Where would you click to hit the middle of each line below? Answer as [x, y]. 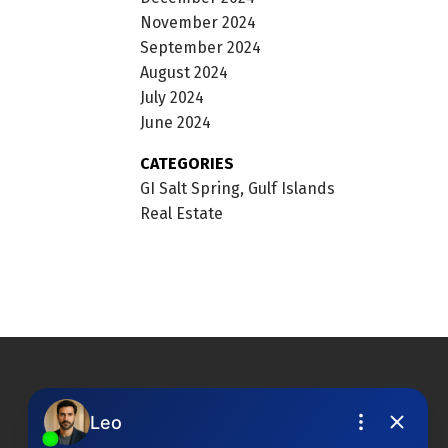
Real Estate [182, 213]
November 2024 [198, 22]
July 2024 [172, 97]
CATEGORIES [187, 163]
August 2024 [184, 72]
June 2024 [176, 122]
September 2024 [201, 47]
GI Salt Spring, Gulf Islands [238, 188]
